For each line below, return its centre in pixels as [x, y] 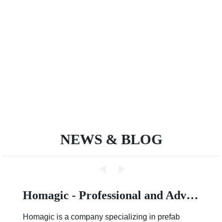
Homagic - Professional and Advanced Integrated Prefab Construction [192, 195]
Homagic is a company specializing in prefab [101, 217]
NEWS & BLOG [111, 139]
